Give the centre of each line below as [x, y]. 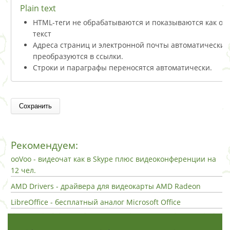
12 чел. [23, 170]
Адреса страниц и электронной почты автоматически [129, 45]
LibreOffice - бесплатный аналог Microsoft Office [96, 202]
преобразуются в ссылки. [78, 56]
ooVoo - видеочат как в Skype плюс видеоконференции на [113, 159]
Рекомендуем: [44, 145]
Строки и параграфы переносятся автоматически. [122, 67]
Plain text [38, 8]
